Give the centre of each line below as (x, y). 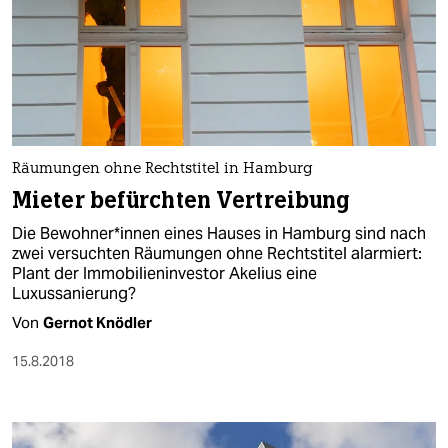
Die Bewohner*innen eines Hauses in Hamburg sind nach (219, 234)
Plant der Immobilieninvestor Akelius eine (164, 274)
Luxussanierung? (74, 294)
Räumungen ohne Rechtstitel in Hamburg (162, 170)
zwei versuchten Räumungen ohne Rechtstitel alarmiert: (217, 254)
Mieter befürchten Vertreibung (181, 201)
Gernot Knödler (97, 323)
